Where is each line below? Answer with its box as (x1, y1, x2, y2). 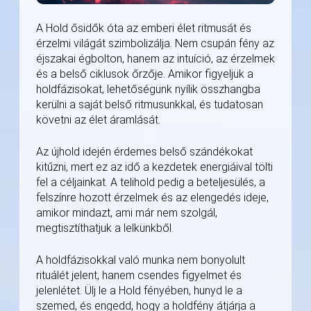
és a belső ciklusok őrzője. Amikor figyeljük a (36, 67, 253, 81)
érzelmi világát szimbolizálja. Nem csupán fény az (36, 37, 274, 51)
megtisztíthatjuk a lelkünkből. (36, 221, 174, 235)
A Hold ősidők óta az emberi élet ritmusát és (36, 22, 251, 35)
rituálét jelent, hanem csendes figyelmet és (36, 269, 242, 283)
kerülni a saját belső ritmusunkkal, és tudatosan (36, 98, 263, 112)
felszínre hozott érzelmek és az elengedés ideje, (36, 191, 269, 205)
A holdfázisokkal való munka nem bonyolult (36, 253, 245, 267)
